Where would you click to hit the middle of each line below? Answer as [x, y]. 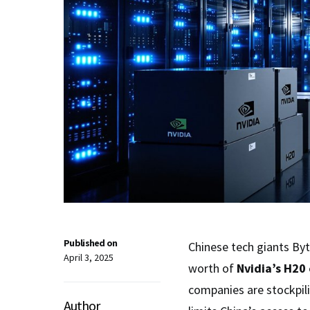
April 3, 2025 [89, 257]
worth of [212, 268]
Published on [91, 243]
